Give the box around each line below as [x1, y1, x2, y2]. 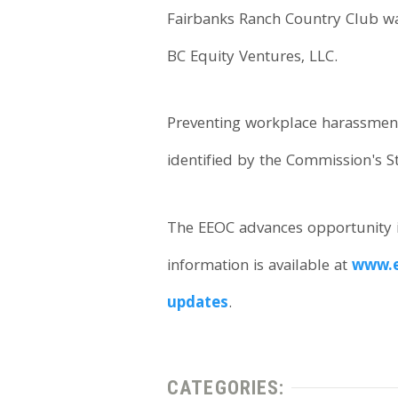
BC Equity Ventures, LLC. [167, 44, 338, 71]
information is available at [167, 253, 353, 280]
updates [167, 291, 229, 317]
